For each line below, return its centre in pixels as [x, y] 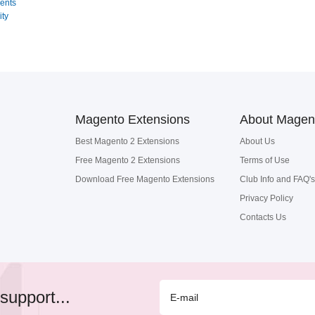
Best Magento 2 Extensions [127, 141]
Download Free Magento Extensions [145, 179]
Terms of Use [265, 160]
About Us [257, 141]
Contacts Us [263, 217]
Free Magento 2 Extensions [128, 160]
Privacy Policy [266, 198]
